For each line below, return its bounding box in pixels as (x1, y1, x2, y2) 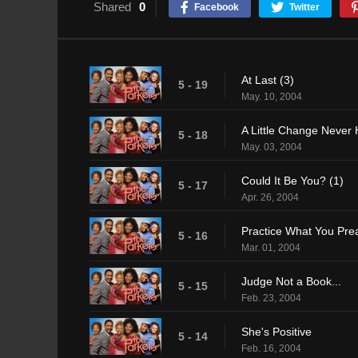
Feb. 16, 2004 (241, 342, 301, 354)
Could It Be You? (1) (241, 173, 344, 187)
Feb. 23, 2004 (241, 292, 301, 304)
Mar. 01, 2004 (241, 241, 300, 253)
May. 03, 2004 (241, 141, 302, 153)
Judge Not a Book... (241, 274, 341, 288)
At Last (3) (241, 73, 294, 86)
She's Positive (241, 324, 312, 338)
